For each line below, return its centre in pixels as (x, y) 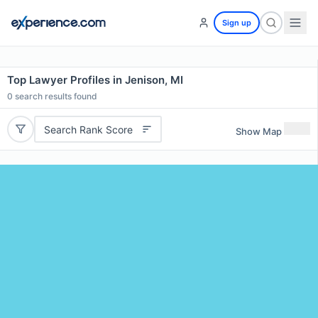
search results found (55, 96)
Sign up (237, 23)
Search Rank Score (88, 129)
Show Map (259, 131)
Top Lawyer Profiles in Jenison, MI (95, 80)
